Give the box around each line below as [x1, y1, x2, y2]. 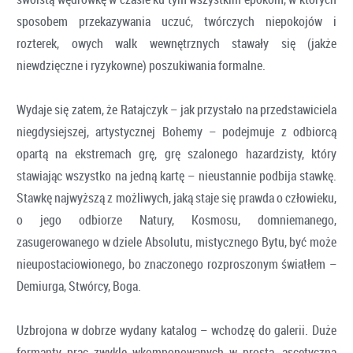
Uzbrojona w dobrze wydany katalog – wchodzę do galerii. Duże [17, 321, 336, 339]
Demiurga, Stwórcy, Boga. [17, 277, 141, 295]
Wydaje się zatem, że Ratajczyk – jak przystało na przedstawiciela [17, 100, 336, 118]
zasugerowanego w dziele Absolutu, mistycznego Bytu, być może [17, 232, 336, 251]
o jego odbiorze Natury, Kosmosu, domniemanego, [17, 210, 336, 229]
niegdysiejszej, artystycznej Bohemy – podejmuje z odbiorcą [17, 122, 336, 140]
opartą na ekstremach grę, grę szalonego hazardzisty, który [17, 144, 336, 162]
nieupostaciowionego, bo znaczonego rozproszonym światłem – [17, 255, 336, 273]
